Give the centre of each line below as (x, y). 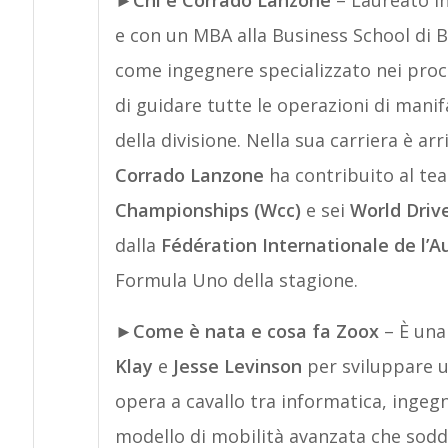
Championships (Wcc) (210, 210)
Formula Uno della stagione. (236, 280)
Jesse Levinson (237, 366)
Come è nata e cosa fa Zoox (258, 331)
